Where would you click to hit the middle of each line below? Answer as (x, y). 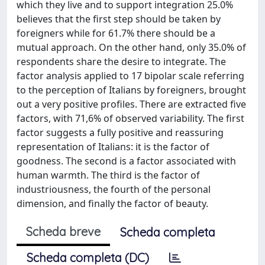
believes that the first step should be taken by (119, 19)
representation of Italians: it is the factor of (113, 146)
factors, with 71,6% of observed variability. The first (130, 118)
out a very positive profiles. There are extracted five (131, 104)
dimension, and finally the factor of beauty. (112, 203)
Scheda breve (63, 231)
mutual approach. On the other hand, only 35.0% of (131, 47)
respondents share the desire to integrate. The (121, 61)
